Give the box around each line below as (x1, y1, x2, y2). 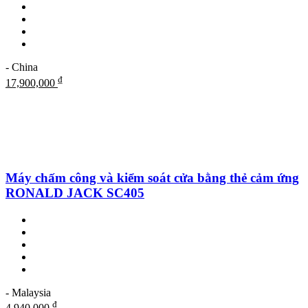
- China (5, 61, 38, 74)
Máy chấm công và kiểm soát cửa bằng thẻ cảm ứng (5, 170, 299, 186)
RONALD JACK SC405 (5, 186, 144, 201)
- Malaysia (5, 287, 51, 299)
